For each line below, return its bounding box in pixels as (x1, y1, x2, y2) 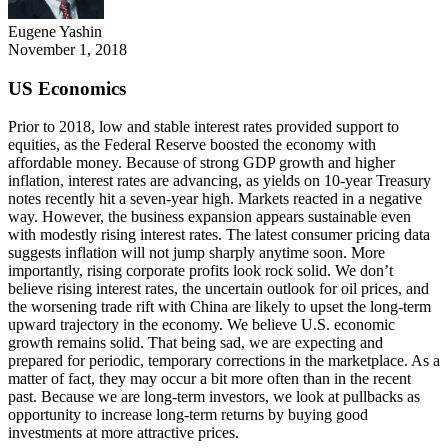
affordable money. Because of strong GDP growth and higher (8, 154, 395, 172)
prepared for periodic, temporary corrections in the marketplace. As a (8, 352, 440, 370)
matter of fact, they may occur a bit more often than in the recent (8, 370, 411, 388)
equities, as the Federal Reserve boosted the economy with (8, 136, 376, 154)
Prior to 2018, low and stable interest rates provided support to (8, 118, 399, 136)
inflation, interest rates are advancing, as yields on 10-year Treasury (8, 172, 431, 190)
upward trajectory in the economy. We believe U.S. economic (8, 316, 395, 334)
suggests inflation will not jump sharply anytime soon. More (8, 244, 385, 262)
